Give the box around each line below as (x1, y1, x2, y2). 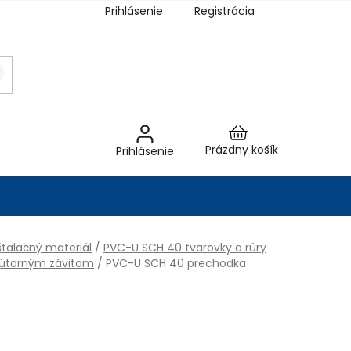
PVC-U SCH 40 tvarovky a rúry (103, 239, 266, 255)
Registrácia (194, 3, 255, 19)
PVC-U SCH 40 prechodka (106, 255, 246, 271)
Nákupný (241, 139, 288, 155)
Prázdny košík (205, 141, 278, 157)
